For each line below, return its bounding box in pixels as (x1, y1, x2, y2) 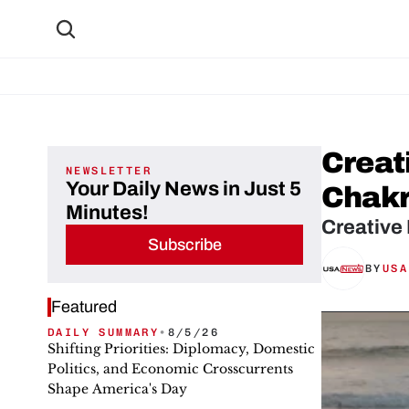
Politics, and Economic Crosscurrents (47, 361, 293, 377)
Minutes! (66, 202, 149, 224)
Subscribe (147, 235, 222, 254)
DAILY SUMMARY (47, 326, 160, 339)
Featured (51, 298, 117, 316)
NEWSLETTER (66, 164, 152, 177)
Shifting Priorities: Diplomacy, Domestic (47, 341, 315, 357)
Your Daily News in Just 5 (66, 178, 301, 200)
